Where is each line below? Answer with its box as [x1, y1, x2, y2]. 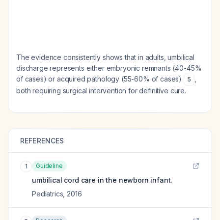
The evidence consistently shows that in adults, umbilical [16, 53, 194, 61]
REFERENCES [20, 137, 64, 145]
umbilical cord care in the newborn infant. [32, 176, 173, 184]
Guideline [36, 162, 63, 169]
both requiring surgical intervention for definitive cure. [16, 86, 186, 95]
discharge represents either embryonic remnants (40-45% [16, 64, 202, 72]
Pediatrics [32, 190, 63, 198]
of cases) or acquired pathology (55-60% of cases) [16, 75, 184, 83]
